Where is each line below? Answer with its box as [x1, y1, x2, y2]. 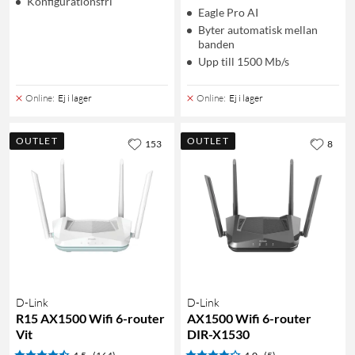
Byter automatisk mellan [198, 23, 318, 37]
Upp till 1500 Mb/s [198, 55, 289, 69]
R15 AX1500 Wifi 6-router [16, 311, 165, 326]
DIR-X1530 [187, 326, 250, 342]
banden [198, 37, 235, 52]
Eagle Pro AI [198, 6, 258, 20]
